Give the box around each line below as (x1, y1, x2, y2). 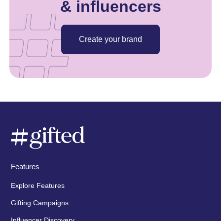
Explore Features (11, 181, 65, 189)
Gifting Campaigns (11, 198, 69, 207)
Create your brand (79, 35, 142, 43)
